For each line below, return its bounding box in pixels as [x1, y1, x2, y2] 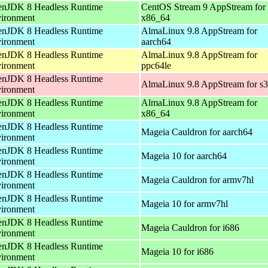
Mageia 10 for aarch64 [141, 150, 227, 161]
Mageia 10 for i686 [141, 246, 214, 257]
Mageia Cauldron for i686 [141, 222, 239, 233]
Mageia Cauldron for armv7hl [141, 174, 254, 185]
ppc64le [141, 60, 171, 71]
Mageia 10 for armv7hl [141, 198, 228, 209]
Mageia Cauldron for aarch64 [141, 126, 252, 137]
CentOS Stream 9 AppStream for [141, 1, 266, 12]
